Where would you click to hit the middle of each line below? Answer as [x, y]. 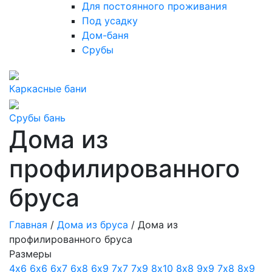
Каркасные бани [48, 89]
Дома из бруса [93, 225]
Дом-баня [105, 35]
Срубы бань [37, 118]
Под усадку [110, 21]
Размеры [30, 254]
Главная [28, 225]
